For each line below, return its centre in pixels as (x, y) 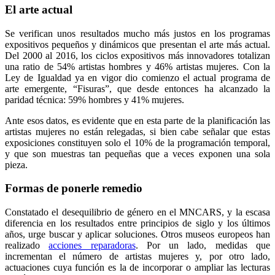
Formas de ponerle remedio (74, 188)
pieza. (16, 165)
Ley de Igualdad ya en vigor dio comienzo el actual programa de (137, 77)
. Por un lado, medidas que (203, 245)
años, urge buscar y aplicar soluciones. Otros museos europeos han (137, 234)
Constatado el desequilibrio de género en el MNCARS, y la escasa (137, 212)
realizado (27, 245)
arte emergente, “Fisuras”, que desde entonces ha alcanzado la (137, 88)
